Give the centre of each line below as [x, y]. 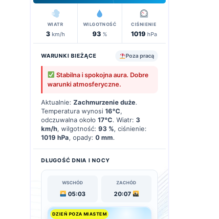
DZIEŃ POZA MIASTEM [80, 214]
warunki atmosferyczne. [84, 84]
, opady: [82, 138]
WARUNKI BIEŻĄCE [69, 56]
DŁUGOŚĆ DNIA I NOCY [76, 161]
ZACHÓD [126, 183]
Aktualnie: [57, 102]
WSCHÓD [73, 183]
